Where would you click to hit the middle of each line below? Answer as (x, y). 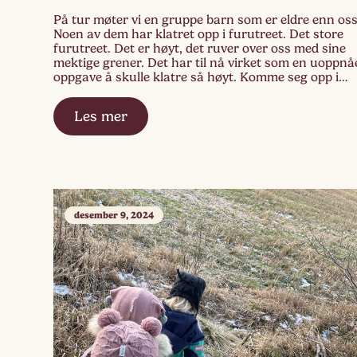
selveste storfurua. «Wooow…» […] (153, 92)
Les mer (101, 117)
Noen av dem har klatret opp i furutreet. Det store (199, 35)
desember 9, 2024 (114, 216)
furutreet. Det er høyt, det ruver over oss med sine (200, 49)
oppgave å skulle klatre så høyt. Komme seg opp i (196, 78)
